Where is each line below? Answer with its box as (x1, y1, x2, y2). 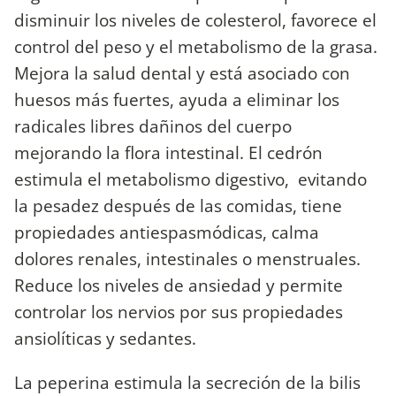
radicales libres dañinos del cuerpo (14, 114, 292, 139)
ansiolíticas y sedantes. (14, 326, 196, 351)
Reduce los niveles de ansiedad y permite (14, 273, 343, 298)
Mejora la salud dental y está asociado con (14, 61, 350, 86)
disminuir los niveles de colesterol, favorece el (14, 8, 377, 33)
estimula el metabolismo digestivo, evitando (14, 167, 367, 192)
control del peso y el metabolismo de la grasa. (14, 34, 377, 59)
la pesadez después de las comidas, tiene (14, 194, 342, 218)
